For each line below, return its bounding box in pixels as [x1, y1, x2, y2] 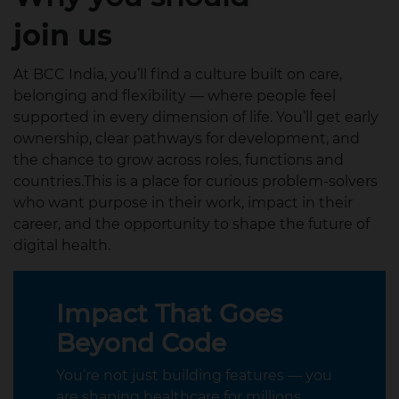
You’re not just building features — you [56, 367, 332, 385]
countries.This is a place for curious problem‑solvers [13, 173, 378, 191]
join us [13, 18, 112, 53]
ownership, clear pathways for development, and [13, 130, 360, 148]
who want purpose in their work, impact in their [13, 194, 353, 212]
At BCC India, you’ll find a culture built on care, [13, 66, 342, 84]
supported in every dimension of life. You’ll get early [13, 109, 379, 126]
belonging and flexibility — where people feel [13, 87, 336, 105]
